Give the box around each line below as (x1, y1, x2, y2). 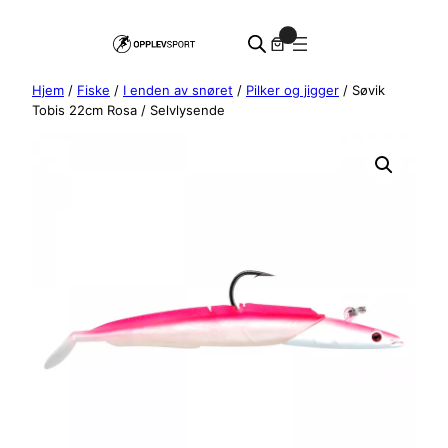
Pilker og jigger (246, 82, 339, 98)
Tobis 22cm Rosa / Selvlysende (32, 102, 225, 118)
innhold (7, 53, 54, 70)
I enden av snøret (123, 82, 233, 98)
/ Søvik (339, 82, 385, 98)
